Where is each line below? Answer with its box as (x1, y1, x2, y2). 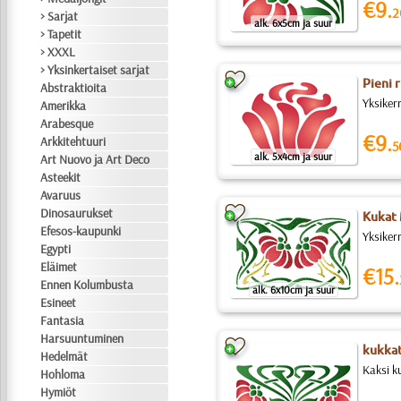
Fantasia (40, 312, 85, 328)
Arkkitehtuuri (40, 133, 107, 149)
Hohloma (40, 366, 86, 382)
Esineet (40, 294, 77, 311)
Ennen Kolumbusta (40, 277, 134, 293)
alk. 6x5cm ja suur (254, 16, 333, 30)
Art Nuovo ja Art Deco (40, 151, 150, 167)
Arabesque (40, 115, 94, 132)
